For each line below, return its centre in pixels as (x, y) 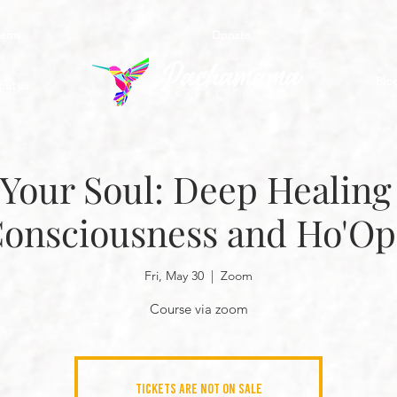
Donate (230, 35)
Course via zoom (198, 309)
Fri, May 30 (174, 276)
